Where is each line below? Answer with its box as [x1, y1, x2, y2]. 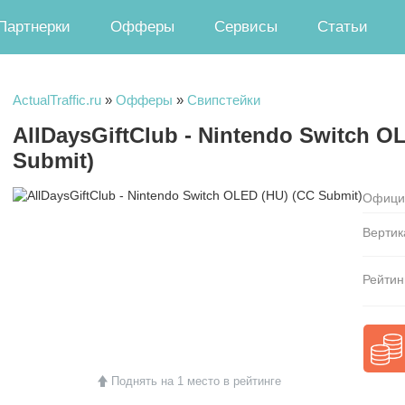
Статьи [317, 18, 368, 35]
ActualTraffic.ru [13, 92, 101, 108]
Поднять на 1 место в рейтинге [111, 374, 282, 388]
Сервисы [214, 18, 278, 35]
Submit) [13, 148, 94, 173]
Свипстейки [187, 92, 260, 108]
